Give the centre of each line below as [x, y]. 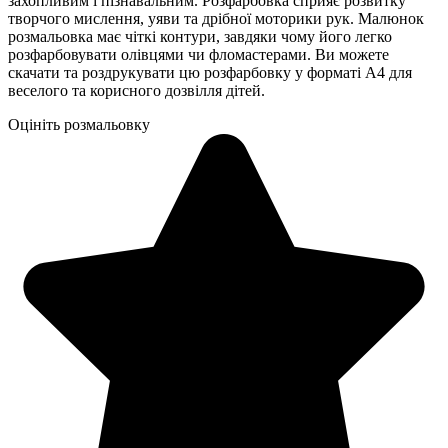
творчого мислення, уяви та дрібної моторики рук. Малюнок [216, 18]
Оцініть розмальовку [79, 124]
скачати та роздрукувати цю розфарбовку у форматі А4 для [210, 72]
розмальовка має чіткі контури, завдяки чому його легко [200, 36]
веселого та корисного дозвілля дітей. [136, 90]
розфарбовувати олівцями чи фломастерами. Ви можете [198, 54]
